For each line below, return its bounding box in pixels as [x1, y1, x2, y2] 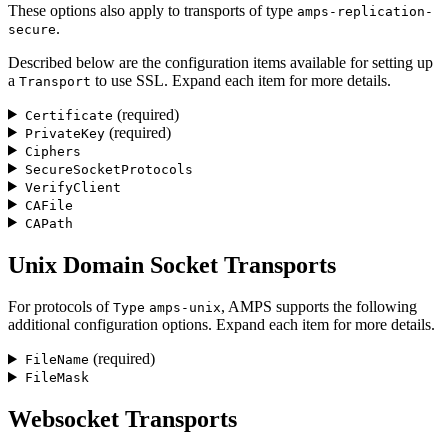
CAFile [24, 197, 73, 213]
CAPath [24, 215, 73, 231]
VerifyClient [24, 179, 121, 195]
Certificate [24, 107, 113, 123]
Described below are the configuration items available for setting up [8, 53, 433, 71]
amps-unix [149, 300, 221, 316]
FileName [24, 352, 89, 368]
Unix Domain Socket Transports [8, 251, 336, 278]
